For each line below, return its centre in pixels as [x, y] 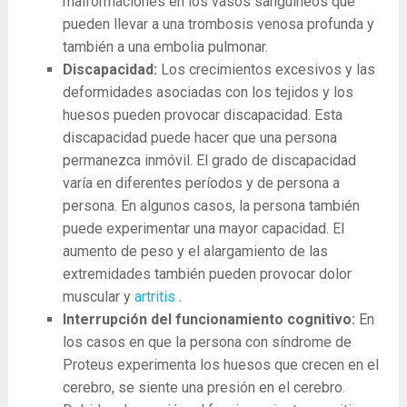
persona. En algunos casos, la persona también [211, 206]
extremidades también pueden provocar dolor [207, 274]
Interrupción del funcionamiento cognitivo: [210, 320]
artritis [156, 297]
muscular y [98, 297]
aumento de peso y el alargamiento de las [195, 252]
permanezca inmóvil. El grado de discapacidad [209, 161]
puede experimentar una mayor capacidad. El [203, 229]
